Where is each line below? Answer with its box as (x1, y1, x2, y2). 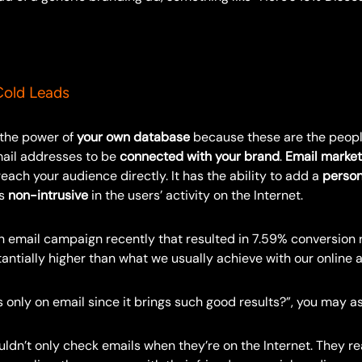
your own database (77, 128, 190, 145)
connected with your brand (120, 147, 280, 165)
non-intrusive (8, 186, 88, 204)
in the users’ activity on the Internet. (88, 186, 303, 204)
